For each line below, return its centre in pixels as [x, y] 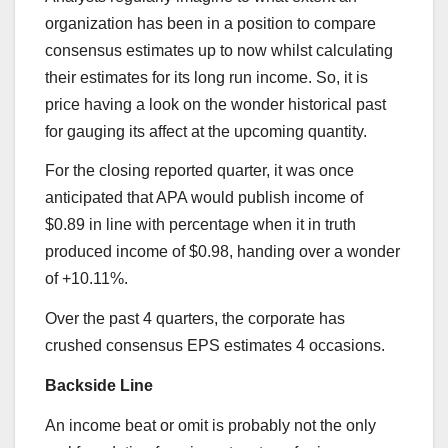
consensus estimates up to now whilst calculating [219, 50]
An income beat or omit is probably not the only [210, 425]
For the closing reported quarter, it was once [199, 171]
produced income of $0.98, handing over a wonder [222, 252]
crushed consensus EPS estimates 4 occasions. [215, 346]
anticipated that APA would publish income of [204, 198]
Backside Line [99, 385]
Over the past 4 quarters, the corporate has [195, 319]
